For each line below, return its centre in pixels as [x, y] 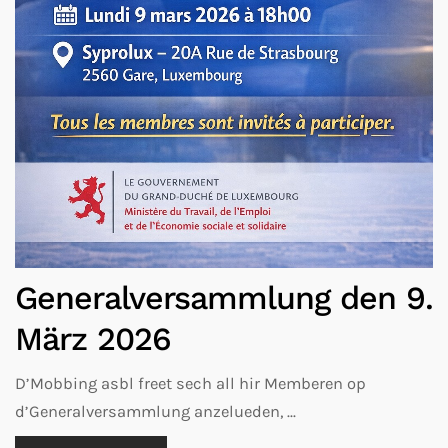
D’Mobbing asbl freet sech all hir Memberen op [190, 384]
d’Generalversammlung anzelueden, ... [155, 412]
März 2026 [93, 339]
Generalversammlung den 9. [224, 298]
